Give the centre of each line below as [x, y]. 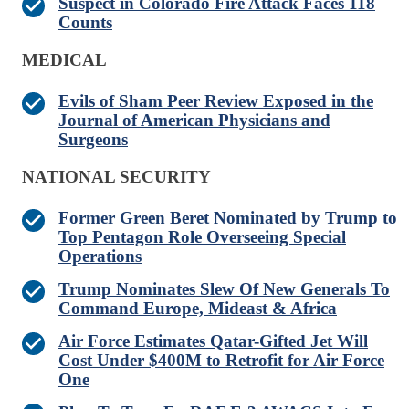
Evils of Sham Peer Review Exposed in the [216, 101]
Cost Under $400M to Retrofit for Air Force [221, 361]
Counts [85, 23]
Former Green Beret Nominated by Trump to [228, 218]
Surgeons [93, 140]
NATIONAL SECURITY [116, 177]
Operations [100, 257]
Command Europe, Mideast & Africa [198, 309]
